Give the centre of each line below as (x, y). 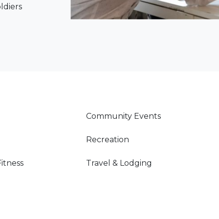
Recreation (107, 140)
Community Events (123, 116)
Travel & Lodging (119, 163)
